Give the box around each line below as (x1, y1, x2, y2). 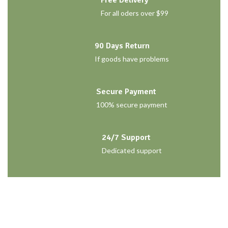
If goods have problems (95, 54, 169, 63)
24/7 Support (102, 132, 151, 142)
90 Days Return (95, 40, 150, 51)
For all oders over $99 (100, 8, 168, 17)
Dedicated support (102, 146, 162, 155)
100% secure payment (96, 100, 167, 109)
